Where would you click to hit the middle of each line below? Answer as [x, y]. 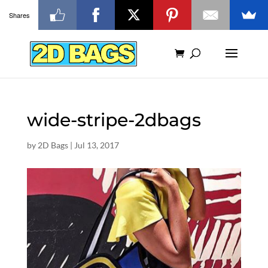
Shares [19, 15]
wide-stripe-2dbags [114, 120]
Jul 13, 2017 [96, 145]
